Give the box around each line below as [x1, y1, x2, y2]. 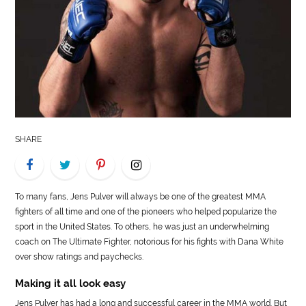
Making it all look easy [15, 277, 126, 290]
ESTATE [27, 90, 79, 104]
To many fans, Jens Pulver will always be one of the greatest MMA [15, 191, 266, 201]
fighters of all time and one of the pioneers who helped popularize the [15, 206, 277, 217]
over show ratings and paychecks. [15, 251, 144, 262]
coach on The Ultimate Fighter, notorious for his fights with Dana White [15, 236, 284, 247]
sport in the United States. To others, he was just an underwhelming [15, 221, 270, 232]
